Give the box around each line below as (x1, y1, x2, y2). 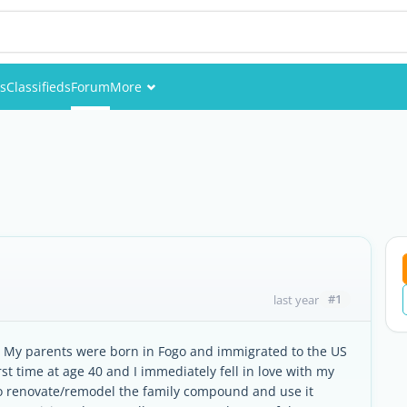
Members (119, 161, 177, 178)
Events (119, 121, 159, 138)
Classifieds (6, 78, 71, 95)
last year (273, 291, 319, 308)
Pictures (119, 201, 168, 218)
